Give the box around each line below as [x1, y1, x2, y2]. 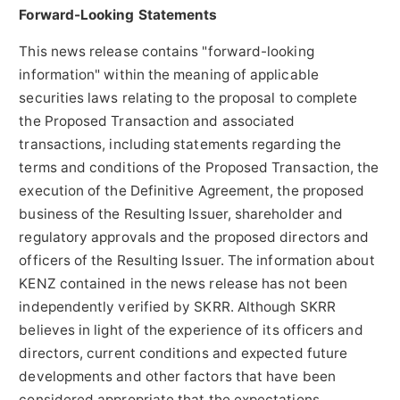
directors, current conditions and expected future [19, 345, 348, 362]
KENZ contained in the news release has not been [19, 275, 348, 293]
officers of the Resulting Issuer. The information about [19, 252, 375, 270]
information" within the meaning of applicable [19, 66, 319, 84]
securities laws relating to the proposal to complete [19, 89, 358, 107]
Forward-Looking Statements [19, 5, 218, 23]
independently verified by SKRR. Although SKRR [19, 298, 336, 316]
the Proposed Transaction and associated [19, 112, 296, 130]
